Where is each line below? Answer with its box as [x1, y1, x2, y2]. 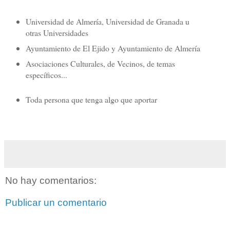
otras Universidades [25, 27, 88, 38]
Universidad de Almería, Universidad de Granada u [25, 15, 189, 27]
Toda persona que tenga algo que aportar [25, 93, 157, 105]
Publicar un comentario [5, 197, 107, 208]
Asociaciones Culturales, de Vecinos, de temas [25, 57, 175, 69]
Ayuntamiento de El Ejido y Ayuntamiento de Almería [25, 42, 200, 53]
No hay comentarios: [5, 175, 97, 186]
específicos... [25, 69, 67, 80]
